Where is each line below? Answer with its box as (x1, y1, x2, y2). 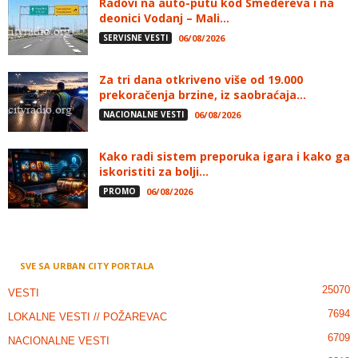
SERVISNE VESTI (103, 32, 168, 43)
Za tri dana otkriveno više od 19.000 (99, 72, 303, 87)
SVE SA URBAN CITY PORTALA (20, 259, 154, 272)
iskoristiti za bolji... (99, 164, 209, 179)
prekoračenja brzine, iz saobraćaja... (99, 87, 306, 102)
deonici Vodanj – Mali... (99, 10, 229, 26)
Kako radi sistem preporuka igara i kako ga (99, 149, 350, 164)
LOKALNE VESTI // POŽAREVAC (8, 310, 167, 323)
